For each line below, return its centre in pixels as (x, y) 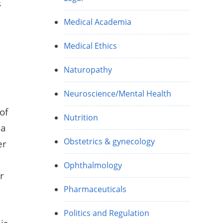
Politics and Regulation (107, 213)
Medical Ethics (91, 46)
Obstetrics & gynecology (110, 142)
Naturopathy (88, 70)
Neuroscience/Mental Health (118, 94)
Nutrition (81, 118)
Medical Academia (98, 22)
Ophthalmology (93, 166)
